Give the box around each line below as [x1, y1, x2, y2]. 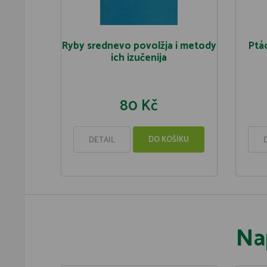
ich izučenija [111, 49, 167, 66]
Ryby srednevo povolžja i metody [61, 38, 216, 54]
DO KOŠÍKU [148, 133, 190, 146]
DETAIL [89, 134, 116, 147]
